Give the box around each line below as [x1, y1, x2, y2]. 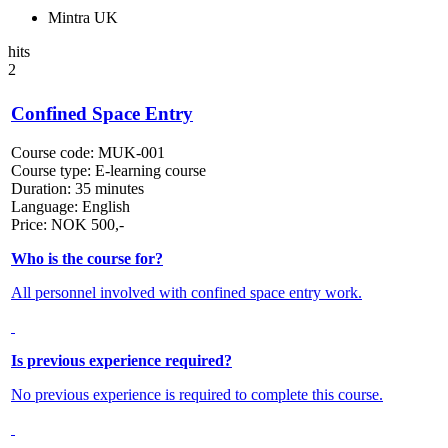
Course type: [11, 161, 95, 179]
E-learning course [95, 161, 206, 179]
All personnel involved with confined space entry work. [11, 283, 362, 301]
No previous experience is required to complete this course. [11, 385, 383, 403]
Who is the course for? [11, 249, 163, 267]
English [82, 197, 130, 215]
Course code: [11, 143, 98, 161]
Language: [11, 197, 82, 215]
